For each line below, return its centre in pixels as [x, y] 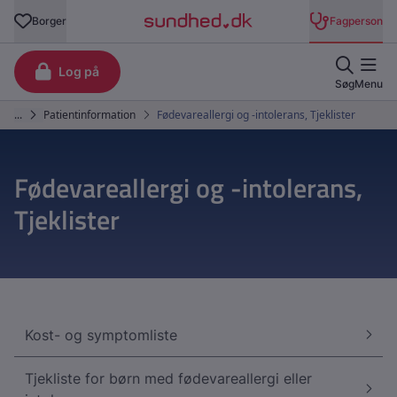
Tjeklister [67, 220]
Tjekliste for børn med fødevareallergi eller [168, 378]
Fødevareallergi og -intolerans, [188, 188]
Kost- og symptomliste [101, 335]
